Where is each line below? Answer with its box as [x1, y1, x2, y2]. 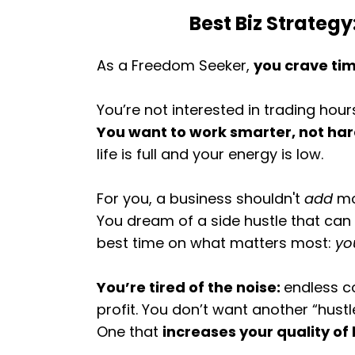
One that [97, 322, 162, 342]
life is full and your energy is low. [97, 144, 323, 164]
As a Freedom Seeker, [97, 55, 254, 75]
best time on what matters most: [97, 233, 335, 253]
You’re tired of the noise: [97, 277, 284, 297]
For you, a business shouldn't [97, 189, 304, 208]
